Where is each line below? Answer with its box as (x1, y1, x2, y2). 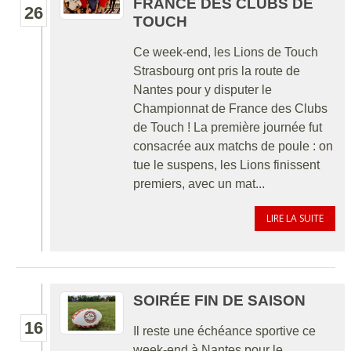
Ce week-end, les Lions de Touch (133, 45, 318, 59)
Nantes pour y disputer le (133, 82, 272, 96)
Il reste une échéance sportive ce (133, 324, 316, 338)
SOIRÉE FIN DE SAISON (133, 291, 306, 309)
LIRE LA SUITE (266, 211, 324, 225)
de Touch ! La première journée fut (133, 120, 322, 134)
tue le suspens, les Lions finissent (133, 157, 320, 172)
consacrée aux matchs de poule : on (133, 139, 333, 153)
